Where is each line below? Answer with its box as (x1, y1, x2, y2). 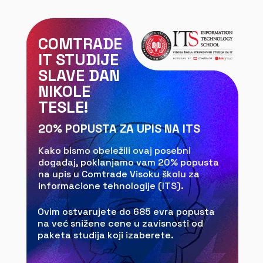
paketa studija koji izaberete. (38, 229, 174, 241)
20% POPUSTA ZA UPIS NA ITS (38, 121, 200, 136)
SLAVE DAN (38, 65, 120, 86)
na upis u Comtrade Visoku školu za (38, 168, 200, 180)
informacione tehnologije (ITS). (38, 180, 184, 192)
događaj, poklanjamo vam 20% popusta (38, 156, 219, 168)
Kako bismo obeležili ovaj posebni (38, 144, 191, 157)
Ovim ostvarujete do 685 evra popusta (38, 205, 215, 218)
